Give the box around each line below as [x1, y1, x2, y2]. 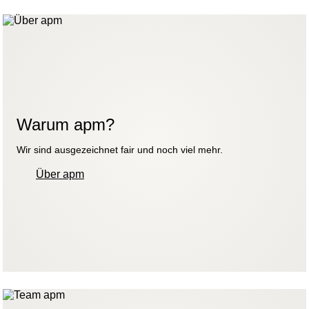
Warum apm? [17, 115, 114, 134]
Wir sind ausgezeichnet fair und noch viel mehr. [17, 144, 223, 155]
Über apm [36, 168, 84, 180]
